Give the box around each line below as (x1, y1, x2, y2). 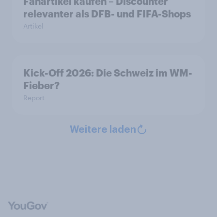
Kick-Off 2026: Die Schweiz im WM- (23, 67, 192, 79)
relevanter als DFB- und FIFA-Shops (23, 8, 191, 20)
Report (23, 93, 45, 102)
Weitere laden (69, 125, 136, 135)
